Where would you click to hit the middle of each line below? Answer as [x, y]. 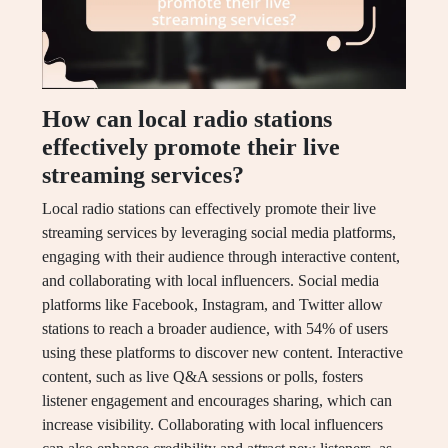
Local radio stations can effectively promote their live [209, 209]
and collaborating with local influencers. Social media [210, 281]
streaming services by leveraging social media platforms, [219, 233]
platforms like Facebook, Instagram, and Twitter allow [212, 305]
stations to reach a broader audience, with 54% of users [215, 329]
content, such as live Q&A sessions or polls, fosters [202, 377]
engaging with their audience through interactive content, [221, 257]
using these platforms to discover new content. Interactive [222, 353]
